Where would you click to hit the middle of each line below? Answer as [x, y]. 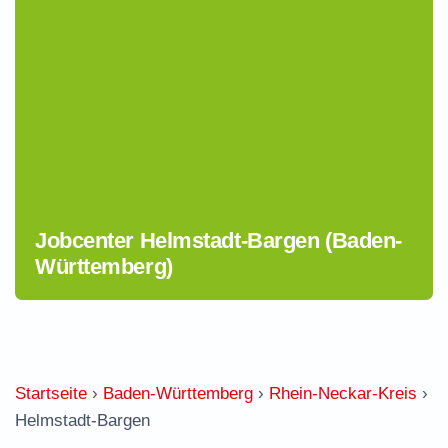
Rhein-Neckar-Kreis [343, 393]
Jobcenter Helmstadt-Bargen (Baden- [218, 240]
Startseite [51, 393]
